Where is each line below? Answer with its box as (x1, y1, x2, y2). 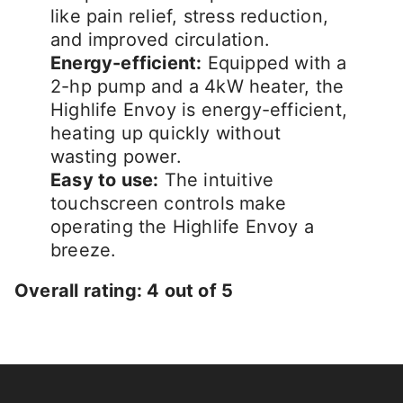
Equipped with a (201, 52, 347, 75)
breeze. (50, 239, 117, 262)
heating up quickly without (50, 122, 282, 145)
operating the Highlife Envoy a (50, 216, 314, 238)
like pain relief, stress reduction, (50, 5, 328, 28)
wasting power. (50, 146, 182, 168)
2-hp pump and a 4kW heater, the (50, 76, 345, 98)
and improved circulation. (50, 29, 270, 51)
